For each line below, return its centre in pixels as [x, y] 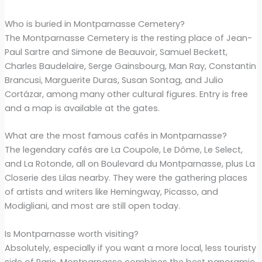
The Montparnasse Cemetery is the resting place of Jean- [128, 38]
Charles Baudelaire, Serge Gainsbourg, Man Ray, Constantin [130, 66]
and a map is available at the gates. [82, 108]
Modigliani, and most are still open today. [92, 206]
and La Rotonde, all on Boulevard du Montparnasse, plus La [130, 164]
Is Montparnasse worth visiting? [71, 234]
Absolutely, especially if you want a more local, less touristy [130, 248]
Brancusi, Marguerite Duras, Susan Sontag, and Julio [114, 80]
